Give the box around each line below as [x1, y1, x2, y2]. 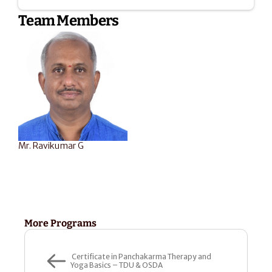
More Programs [24, 217, 97, 229]
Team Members [18, 12, 119, 29]
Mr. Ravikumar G [18, 140, 84, 151]
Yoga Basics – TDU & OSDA [70, 260, 163, 270]
